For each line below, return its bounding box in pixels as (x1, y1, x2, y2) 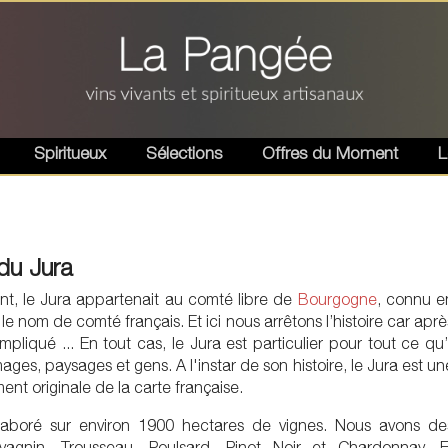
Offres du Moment (262, 143, 398, 163)
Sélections (146, 143, 222, 163)
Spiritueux (34, 143, 106, 163)
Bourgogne (297, 290, 377, 309)
